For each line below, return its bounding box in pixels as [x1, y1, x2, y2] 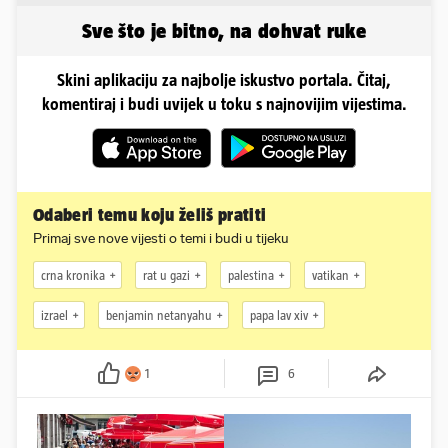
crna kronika [41, 267, 105, 283]
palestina [228, 267, 274, 283]
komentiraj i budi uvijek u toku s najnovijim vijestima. [41, 95, 407, 114]
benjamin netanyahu [106, 307, 212, 323]
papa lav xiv [250, 307, 308, 323]
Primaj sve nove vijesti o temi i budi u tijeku [33, 230, 289, 248]
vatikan [312, 267, 349, 283]
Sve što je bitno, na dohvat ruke [81, 19, 367, 43]
